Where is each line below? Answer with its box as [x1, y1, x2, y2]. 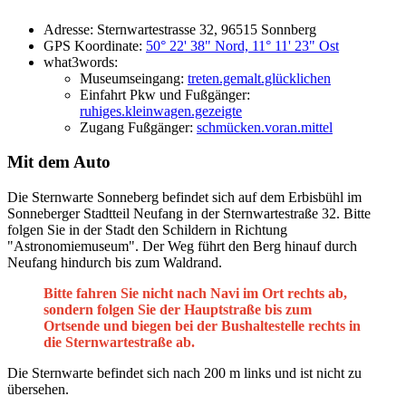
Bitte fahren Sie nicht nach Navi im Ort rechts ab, [43, 285, 347, 301]
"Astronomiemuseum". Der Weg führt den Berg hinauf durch [7, 237, 357, 254]
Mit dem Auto [7, 152, 111, 172]
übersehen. [7, 381, 69, 397]
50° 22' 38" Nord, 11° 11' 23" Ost [146, 37, 339, 53]
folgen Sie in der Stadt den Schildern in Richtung [7, 221, 287, 237]
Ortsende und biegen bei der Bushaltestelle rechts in [43, 317, 361, 333]
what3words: [43, 53, 118, 70]
